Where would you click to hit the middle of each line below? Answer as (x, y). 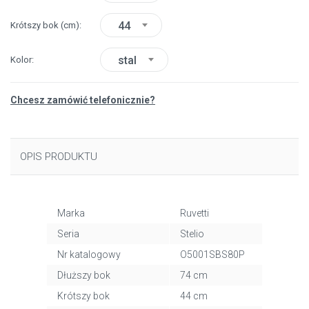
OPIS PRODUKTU (59, 157)
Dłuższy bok (83, 275)
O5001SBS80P (212, 255)
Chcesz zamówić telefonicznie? (83, 100)
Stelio (192, 234)
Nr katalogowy (89, 255)
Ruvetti (194, 213)
